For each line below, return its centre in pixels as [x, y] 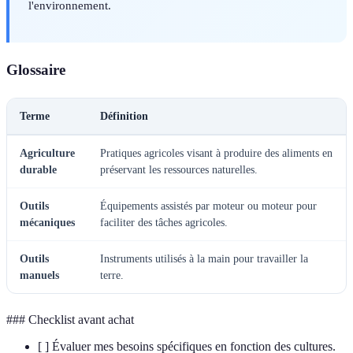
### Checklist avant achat [70, 320]
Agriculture [47, 154]
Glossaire [36, 70]
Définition [124, 117]
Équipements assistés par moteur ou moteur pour [208, 206]
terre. [112, 276]
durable [38, 170]
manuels [39, 276]
